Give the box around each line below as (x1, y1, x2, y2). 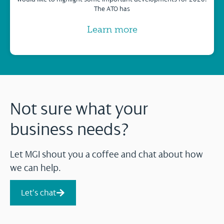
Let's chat (21, 187, 56, 197)
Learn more (86, 23, 137, 35)
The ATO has (94, 4, 130, 12)
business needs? (10, 119, 129, 139)
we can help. (10, 162, 61, 173)
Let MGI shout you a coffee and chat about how (10, 149, 203, 159)
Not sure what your (10, 99, 148, 118)
